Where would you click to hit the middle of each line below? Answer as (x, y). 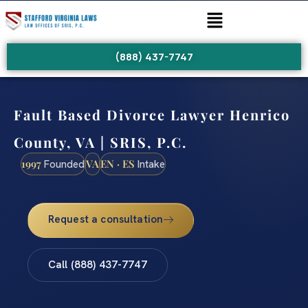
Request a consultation (106, 220)
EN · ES (118, 164)
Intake (150, 165)
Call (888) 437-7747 (97, 265)
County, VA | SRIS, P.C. (100, 142)
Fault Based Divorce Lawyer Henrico (152, 115)
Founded (63, 165)
